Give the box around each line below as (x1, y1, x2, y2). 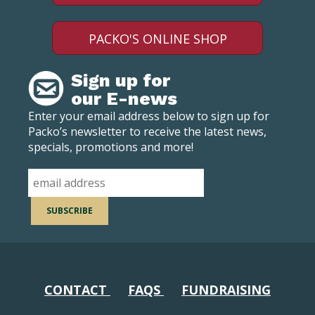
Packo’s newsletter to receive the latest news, (28, 123, 266, 139)
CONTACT (44, 281, 110, 298)
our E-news (71, 87, 177, 109)
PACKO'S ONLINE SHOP (88, 30, 227, 47)
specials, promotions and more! (28, 139, 193, 155)
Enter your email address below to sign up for (28, 108, 269, 124)
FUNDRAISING (181, 281, 271, 298)
